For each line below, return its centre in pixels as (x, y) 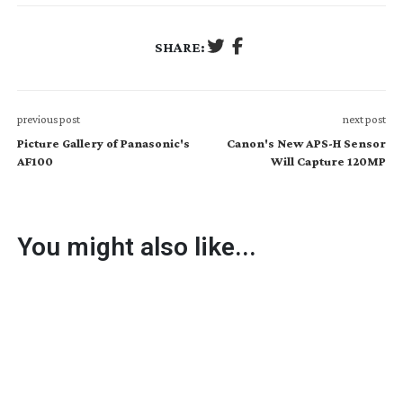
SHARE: (180, 48)
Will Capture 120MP (329, 161)
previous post (48, 119)
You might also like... (136, 246)
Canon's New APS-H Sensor (307, 143)
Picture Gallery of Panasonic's (103, 143)
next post (365, 119)
